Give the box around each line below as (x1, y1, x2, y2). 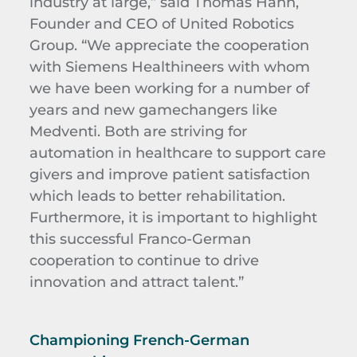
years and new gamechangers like (29, 100, 277, 120)
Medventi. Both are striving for (29, 122, 247, 141)
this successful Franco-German (29, 229, 251, 249)
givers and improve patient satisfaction (29, 165, 310, 184)
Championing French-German (29, 331, 249, 350)
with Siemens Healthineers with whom (29, 57, 310, 76)
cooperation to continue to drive (29, 251, 259, 270)
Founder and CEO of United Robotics (29, 14, 294, 33)
